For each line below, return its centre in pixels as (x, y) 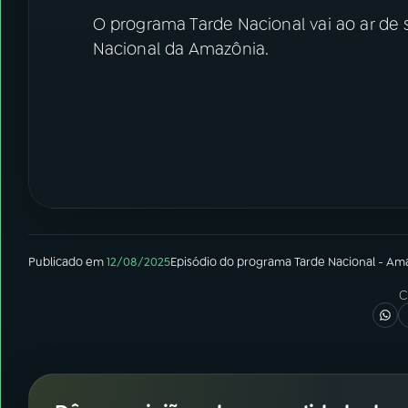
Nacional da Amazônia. (181, 49)
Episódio (194, 262)
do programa (255, 262)
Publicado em (66, 262)
